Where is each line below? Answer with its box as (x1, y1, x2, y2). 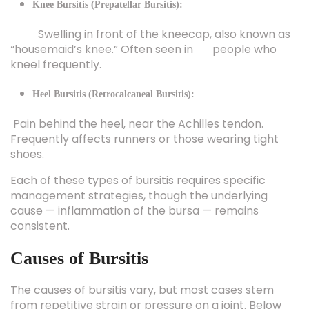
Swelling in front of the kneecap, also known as (10, 4, 290, 20)
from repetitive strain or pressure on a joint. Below (10, 275, 281, 291)
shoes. (10, 124, 44, 140)
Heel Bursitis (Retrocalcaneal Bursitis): (32, 67, 195, 77)
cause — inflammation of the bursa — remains (10, 181, 259, 197)
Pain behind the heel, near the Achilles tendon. (10, 94, 263, 110)
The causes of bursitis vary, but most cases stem (10, 260, 274, 276)
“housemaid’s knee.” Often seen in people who (10, 19, 277, 35)
